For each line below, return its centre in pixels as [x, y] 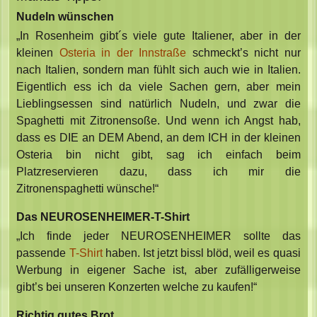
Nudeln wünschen [65, 17]
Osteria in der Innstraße [123, 53]
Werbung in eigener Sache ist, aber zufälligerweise [158, 270]
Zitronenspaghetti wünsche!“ [88, 189]
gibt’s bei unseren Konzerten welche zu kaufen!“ [137, 287]
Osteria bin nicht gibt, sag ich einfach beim [158, 155]
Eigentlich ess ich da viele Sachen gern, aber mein [158, 87]
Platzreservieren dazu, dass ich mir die [158, 172]
